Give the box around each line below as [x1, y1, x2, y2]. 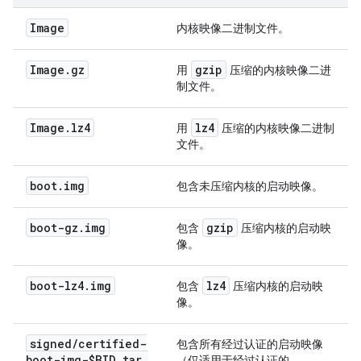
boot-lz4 [30, 278, 84, 293]
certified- [78, 336, 147, 351]
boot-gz [30, 220, 78, 235]
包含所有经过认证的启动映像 [176, 337, 323, 351]
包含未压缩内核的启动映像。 [176, 179, 323, 193]
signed [30, 336, 72, 351]
